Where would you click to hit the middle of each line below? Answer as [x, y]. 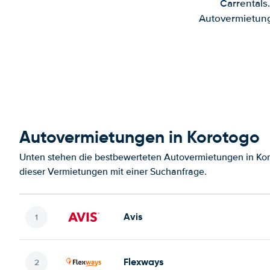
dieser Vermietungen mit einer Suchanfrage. [113, 172]
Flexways [143, 262]
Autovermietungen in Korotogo [140, 137]
